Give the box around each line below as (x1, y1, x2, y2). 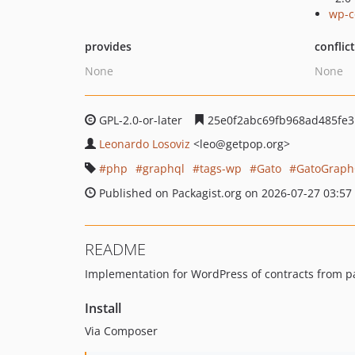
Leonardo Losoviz (99, 136, 190, 151)
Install (85, 300, 121, 317)
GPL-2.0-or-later (96, 113, 185, 128)
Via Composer (85, 323, 158, 338)
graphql (143, 161, 185, 176)
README (85, 239, 146, 260)
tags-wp (200, 161, 242, 176)
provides (85, 39, 132, 54)
